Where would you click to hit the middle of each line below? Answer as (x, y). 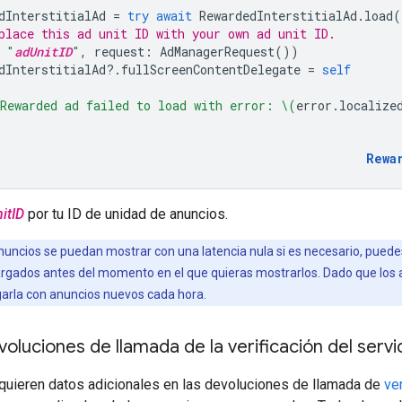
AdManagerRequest (217, 51)
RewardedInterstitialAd (278, 15)
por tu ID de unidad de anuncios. (126, 214)
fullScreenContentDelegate (211, 69)
